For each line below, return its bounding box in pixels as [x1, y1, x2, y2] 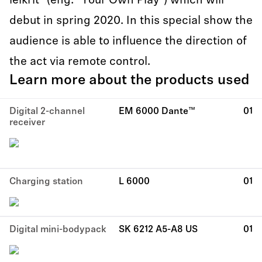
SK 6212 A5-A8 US [118, 225, 198, 235]
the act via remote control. [9, 56, 150, 68]
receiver [9, 118, 45, 127]
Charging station [9, 177, 83, 187]
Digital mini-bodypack [9, 225, 106, 235]
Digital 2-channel [9, 107, 85, 116]
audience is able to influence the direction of [9, 36, 247, 47]
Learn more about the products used [9, 74, 249, 88]
